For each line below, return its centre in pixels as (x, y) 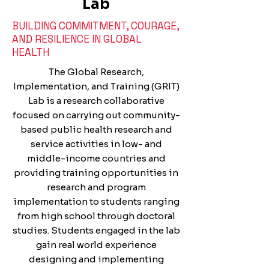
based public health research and (96, 129)
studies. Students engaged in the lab (96, 230)
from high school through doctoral (96, 216)
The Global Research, (96, 72)
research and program (96, 187)
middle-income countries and (96, 158)
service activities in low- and (96, 144)
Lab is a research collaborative (96, 101)
